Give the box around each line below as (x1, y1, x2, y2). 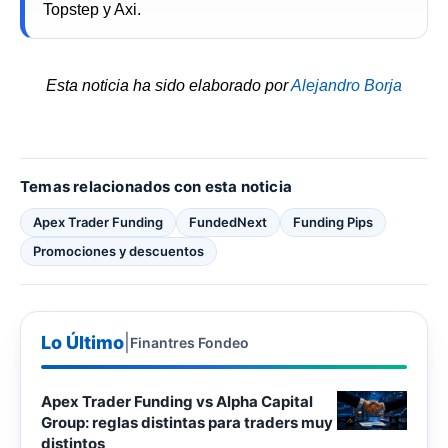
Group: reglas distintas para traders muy (41, 413, 333, 432)
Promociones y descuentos (33, 243, 204, 259)
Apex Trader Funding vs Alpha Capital (41, 392, 313, 411)
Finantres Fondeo (130, 333, 249, 351)
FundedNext (189, 214, 267, 230)
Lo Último (41, 332, 124, 353)
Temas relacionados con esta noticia (20, 177, 292, 196)
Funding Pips (293, 214, 373, 230)
